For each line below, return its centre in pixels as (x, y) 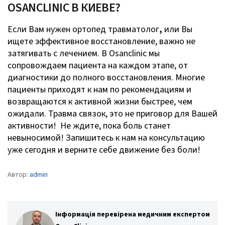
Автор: (19, 175)
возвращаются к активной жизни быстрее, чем (100, 101)
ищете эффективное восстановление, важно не (101, 41)
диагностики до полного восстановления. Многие (106, 77)
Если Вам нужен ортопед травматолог (83, 29)
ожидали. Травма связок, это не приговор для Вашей (113, 114)
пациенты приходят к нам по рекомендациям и (99, 89)
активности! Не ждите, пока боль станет (89, 126)
